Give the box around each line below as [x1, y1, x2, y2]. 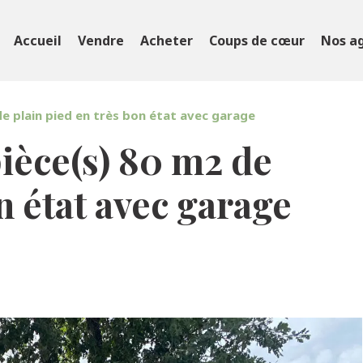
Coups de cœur [209, 32, 305, 49]
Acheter [140, 32, 193, 49]
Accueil [14, 32, 62, 49]
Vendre [78, 32, 124, 49]
